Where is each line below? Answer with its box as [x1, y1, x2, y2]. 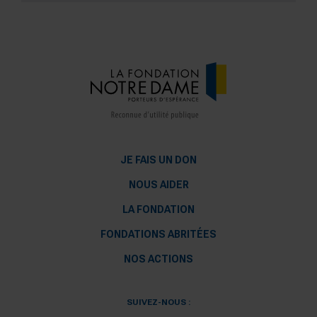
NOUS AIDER [128, 179, 189, 191]
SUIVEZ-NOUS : [126, 297, 191, 308]
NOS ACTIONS [124, 253, 193, 265]
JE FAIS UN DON [120, 154, 197, 166]
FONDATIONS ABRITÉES [100, 229, 217, 241]
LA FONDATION [122, 204, 195, 216]
